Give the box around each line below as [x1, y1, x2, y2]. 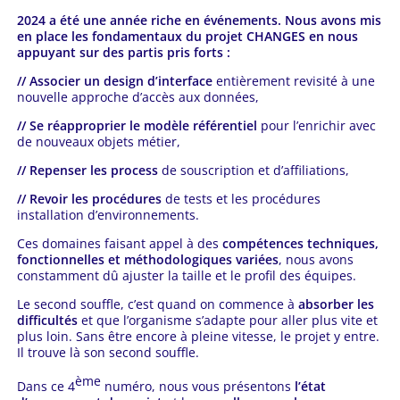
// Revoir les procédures [16, 190, 162, 208]
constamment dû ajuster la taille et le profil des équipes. [16, 267, 356, 285]
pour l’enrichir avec [256, 117, 376, 135]
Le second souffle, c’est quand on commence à [16, 296, 298, 313]
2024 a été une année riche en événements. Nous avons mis [16, 12, 381, 29]
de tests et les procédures [161, 190, 321, 208]
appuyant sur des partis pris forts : [16, 44, 230, 62]
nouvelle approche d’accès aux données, [16, 88, 259, 106]
